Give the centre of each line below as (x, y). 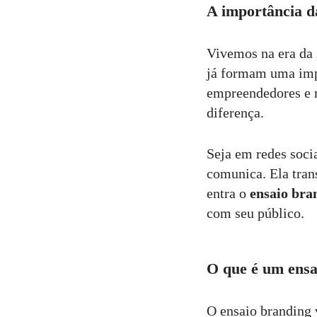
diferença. (235, 112)
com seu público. (255, 213)
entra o (228, 193)
